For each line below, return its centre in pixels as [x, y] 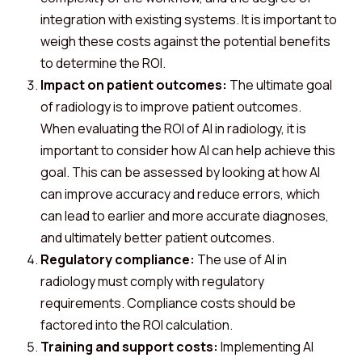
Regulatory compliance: [118, 259]
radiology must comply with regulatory [152, 281]
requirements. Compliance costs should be [168, 303]
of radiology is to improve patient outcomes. [171, 107]
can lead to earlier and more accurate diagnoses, [185, 216]
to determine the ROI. [103, 63]
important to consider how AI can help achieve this [188, 150]
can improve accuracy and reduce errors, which [180, 194]
